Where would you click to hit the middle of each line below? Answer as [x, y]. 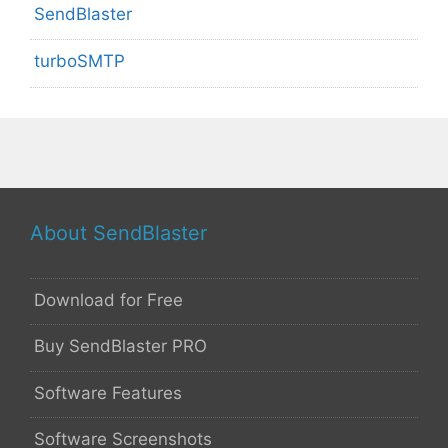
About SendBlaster [118, 232]
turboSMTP [79, 60]
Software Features [108, 392]
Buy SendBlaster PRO [120, 346]
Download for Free [108, 299]
